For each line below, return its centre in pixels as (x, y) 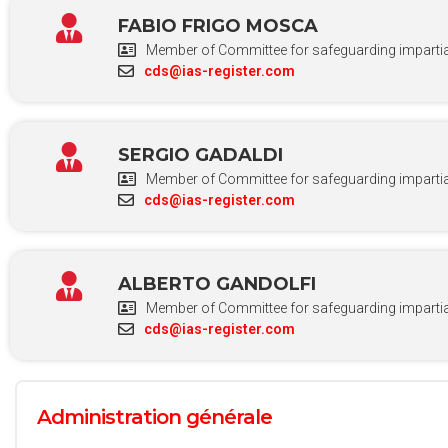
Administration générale (154, 416)
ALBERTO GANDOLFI (216, 283)
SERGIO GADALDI (200, 154)
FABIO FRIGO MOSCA (217, 25)
